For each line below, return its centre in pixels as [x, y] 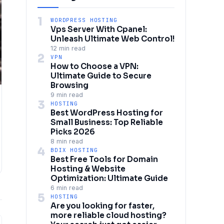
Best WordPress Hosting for [107, 113]
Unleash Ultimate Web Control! [112, 39]
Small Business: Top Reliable [107, 122]
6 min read [67, 188]
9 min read [67, 95]
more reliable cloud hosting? [108, 215]
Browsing [69, 85]
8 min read [67, 141]
